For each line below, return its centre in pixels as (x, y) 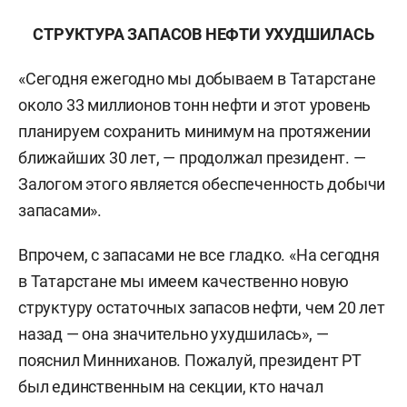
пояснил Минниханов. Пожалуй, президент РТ (190, 360)
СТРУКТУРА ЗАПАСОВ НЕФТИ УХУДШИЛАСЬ (203, 34)
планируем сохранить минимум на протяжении (194, 131)
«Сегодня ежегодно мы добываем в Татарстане (197, 79)
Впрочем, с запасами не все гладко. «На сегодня (199, 255)
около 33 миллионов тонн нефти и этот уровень (195, 105)
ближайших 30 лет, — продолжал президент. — (192, 158)
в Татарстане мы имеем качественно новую (184, 281)
